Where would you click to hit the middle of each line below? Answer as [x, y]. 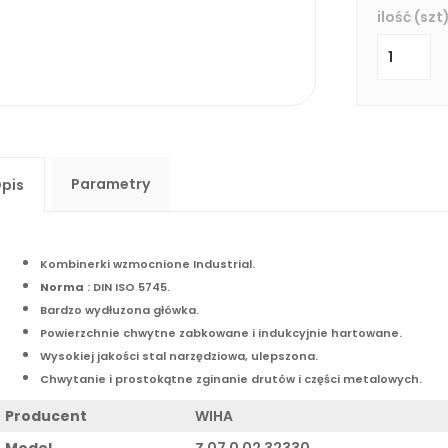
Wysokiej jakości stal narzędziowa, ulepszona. [179, 355]
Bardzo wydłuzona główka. [119, 309]
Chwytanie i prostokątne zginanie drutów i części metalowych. [231, 378]
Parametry [110, 183]
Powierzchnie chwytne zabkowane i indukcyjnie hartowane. [221, 332]
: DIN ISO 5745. [127, 286]
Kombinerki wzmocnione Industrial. [147, 263]
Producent [46, 415]
